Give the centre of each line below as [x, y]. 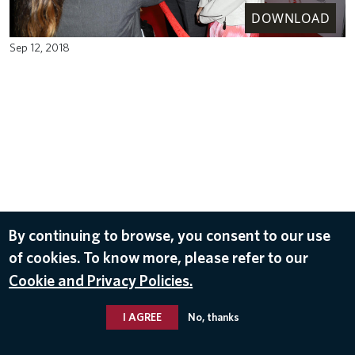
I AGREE [142, 317]
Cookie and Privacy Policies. [101, 280]
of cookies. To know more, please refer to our [159, 257]
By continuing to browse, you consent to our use [170, 235]
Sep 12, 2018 [40, 47]
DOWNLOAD [290, 18]
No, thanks [213, 317]
